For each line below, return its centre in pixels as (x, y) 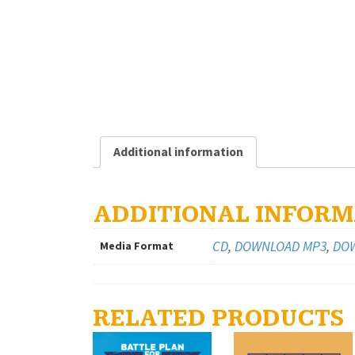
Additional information (178, 151)
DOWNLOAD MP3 (281, 247)
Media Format (137, 246)
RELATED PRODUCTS (218, 319)
